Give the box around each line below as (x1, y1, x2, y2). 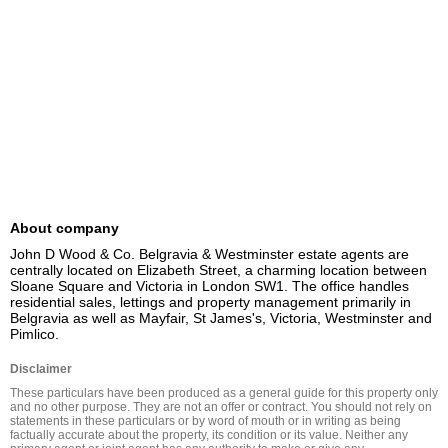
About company (10, 220, 119, 236)
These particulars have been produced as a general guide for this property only (10, 386, 438, 400)
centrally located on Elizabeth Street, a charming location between (10, 262, 427, 278)
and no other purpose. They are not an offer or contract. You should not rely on (10, 400, 432, 414)
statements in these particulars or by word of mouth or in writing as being (10, 414, 401, 428)
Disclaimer (10, 362, 72, 376)
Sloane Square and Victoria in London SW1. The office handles (10, 278, 409, 294)
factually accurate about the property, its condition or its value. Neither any (10, 428, 408, 442)
